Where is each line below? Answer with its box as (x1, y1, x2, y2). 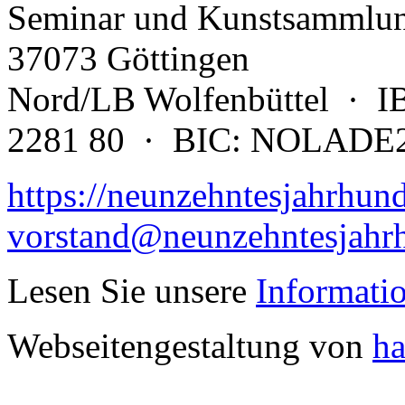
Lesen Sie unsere (7, 270, 256, 310)
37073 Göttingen (7, 38, 250, 78)
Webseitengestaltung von (7, 325, 372, 365)
